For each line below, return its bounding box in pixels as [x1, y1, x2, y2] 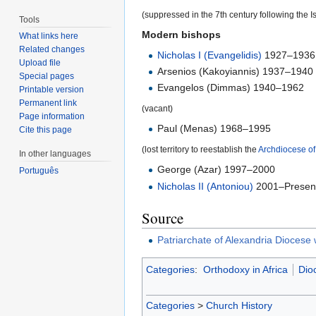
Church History [206, 299, 272, 311]
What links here [19, 31, 79, 42]
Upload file [19, 58, 61, 68]
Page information [19, 111, 85, 122]
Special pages [19, 71, 75, 82]
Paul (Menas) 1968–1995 [157, 123, 272, 135]
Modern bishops [142, 28, 221, 40]
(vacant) [142, 104, 173, 114]
